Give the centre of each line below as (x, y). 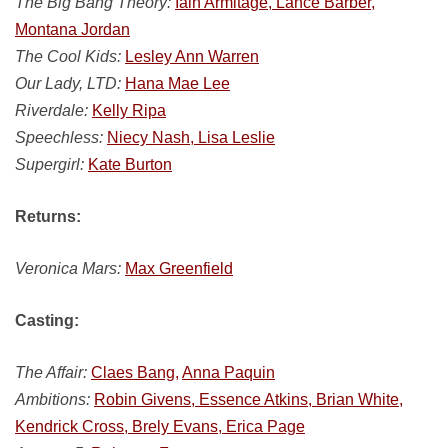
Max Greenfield (179, 268)
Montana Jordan (72, 29)
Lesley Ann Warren (192, 56)
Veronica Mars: (68, 268)
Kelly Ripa (129, 110)
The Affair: (51, 372)
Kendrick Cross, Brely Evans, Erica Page (160, 426)
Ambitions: (52, 399)
